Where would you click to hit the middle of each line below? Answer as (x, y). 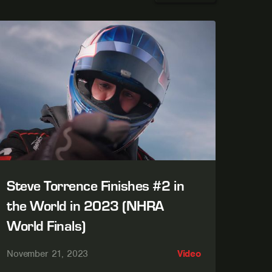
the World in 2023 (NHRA (85, 205)
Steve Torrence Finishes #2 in (96, 185)
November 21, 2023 (48, 254)
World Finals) (46, 225)
